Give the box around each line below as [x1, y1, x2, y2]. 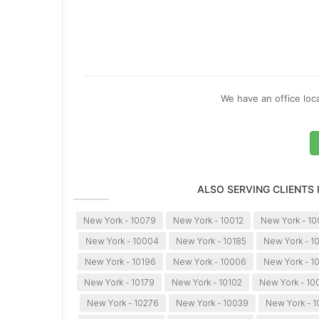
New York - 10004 [85, 236, 159, 247]
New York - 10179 [83, 277, 155, 288]
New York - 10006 [173, 256, 247, 268]
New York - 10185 [176, 236, 247, 247]
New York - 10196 [85, 256, 157, 268]
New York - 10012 [173, 215, 244, 226]
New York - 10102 [171, 277, 242, 288]
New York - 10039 [175, 298, 249, 309]
